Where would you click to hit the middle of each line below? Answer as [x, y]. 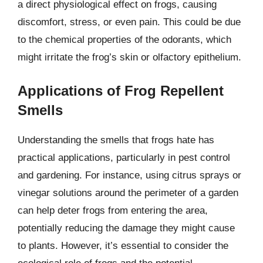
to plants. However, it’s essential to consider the [123, 246]
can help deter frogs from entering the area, [113, 210]
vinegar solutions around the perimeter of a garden [128, 193]
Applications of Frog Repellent [121, 91]
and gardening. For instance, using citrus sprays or [129, 175]
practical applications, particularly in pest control [124, 158]
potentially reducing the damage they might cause [126, 228]
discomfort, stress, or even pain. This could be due [129, 22]
